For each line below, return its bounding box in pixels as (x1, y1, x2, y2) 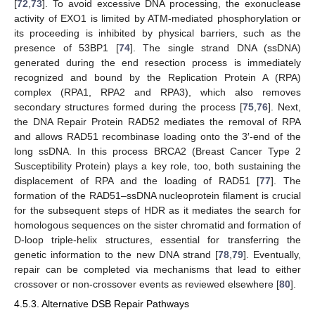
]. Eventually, (243, 249, 301, 261)
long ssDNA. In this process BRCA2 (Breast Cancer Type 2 (14, 146, 301, 157)
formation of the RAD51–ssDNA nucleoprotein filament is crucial (14, 190, 301, 202)
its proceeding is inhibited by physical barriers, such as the (14, 27, 301, 39)
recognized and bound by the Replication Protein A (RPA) (14, 72, 301, 84)
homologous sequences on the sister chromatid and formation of (14, 219, 301, 231)
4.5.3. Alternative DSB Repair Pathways (14, 298, 189, 310)
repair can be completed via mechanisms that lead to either (14, 264, 301, 276)
